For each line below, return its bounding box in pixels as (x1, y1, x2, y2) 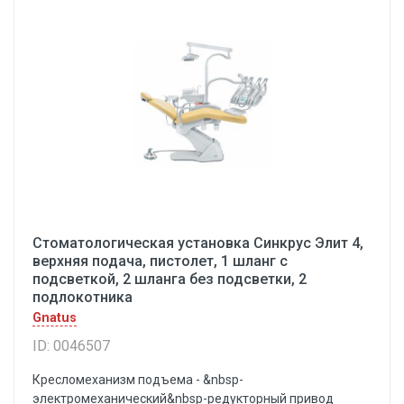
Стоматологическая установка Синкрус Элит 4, (32, 234, 363, 252)
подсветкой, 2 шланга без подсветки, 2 (32, 271, 307, 288)
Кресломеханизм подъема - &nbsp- (32, 372, 243, 387)
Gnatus (32, 310, 77, 326)
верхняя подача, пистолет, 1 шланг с (32, 252, 288, 270)
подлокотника (32, 289, 133, 306)
